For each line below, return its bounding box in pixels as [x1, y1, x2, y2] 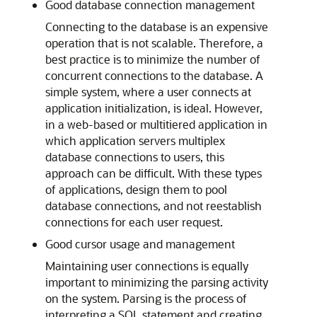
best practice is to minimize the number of [45, 52, 260, 67]
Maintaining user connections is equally [45, 258, 248, 273]
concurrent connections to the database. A [45, 68, 263, 83]
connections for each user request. [45, 214, 223, 229]
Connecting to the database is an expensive [45, 19, 268, 34]
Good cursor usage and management [45, 236, 235, 251]
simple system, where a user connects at [45, 84, 251, 99]
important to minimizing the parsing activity [45, 275, 268, 289]
